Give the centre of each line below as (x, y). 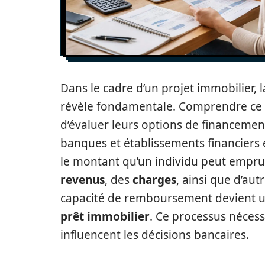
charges (154, 180)
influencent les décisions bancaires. (155, 235)
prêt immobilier (105, 216)
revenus (83, 180)
